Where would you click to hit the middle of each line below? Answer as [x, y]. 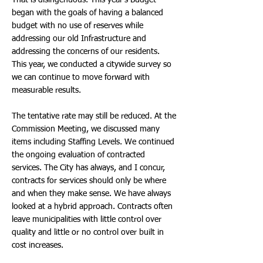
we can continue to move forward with [81, 77]
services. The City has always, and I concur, [88, 168]
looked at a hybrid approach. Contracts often [92, 207]
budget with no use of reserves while [77, 26]
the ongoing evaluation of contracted [78, 155]
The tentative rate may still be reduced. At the [94, 116]
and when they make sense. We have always [91, 194]
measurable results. [49, 90]
